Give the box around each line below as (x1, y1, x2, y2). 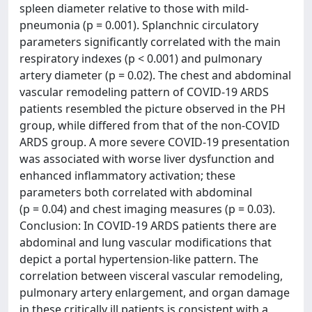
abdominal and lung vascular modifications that (19, 235, 272, 250)
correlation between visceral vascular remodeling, (19, 268, 283, 283)
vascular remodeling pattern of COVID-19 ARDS (19, 84, 269, 100)
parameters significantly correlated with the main (19, 34, 281, 49)
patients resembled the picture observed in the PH (19, 101, 286, 116)
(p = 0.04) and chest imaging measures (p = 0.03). (19, 201, 275, 217)
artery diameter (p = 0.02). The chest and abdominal (19, 68, 291, 83)
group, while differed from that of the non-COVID (19, 118, 280, 133)
